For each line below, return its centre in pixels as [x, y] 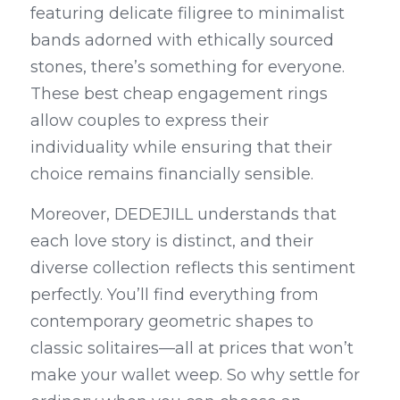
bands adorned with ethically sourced [182, 40]
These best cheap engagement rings [179, 94]
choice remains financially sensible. [172, 174]
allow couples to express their [150, 121]
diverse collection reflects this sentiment [193, 268]
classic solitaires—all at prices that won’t [192, 348]
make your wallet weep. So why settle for [195, 375]
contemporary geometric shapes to [172, 321]
